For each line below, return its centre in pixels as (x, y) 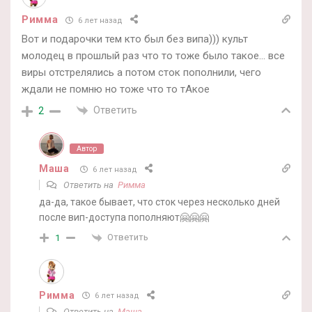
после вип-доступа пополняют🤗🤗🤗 (124, 218)
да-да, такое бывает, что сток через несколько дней (159, 202)
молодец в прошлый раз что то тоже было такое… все (153, 56)
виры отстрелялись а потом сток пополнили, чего (141, 73)
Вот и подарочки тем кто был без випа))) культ (135, 39)
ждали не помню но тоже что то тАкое (116, 89)
